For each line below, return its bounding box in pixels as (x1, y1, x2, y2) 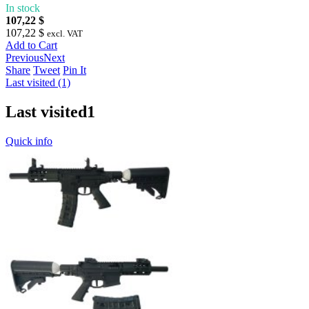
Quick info (6, 135, 52, 148)
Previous (6, 52, 43, 64)
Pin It (63, 64, 86, 77)
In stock (6, 2, 40, 14)
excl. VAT (47, 28, 83, 39)
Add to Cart (6, 39, 57, 52)
